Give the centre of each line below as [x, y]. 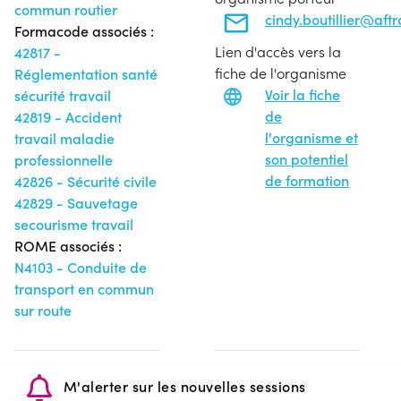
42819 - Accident [68, 116]
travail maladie [64, 138]
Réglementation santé [86, 73]
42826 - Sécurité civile [85, 181]
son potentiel [307, 158]
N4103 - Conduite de [81, 267]
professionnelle [64, 159]
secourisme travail [74, 224]
